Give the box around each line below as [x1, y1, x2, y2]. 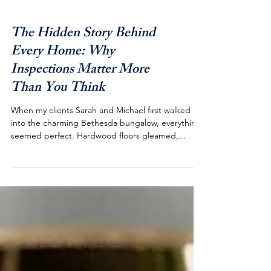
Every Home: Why [11, 67, 115, 91]
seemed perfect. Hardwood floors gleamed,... [11, 157, 186, 168]
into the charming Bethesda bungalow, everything [11, 144, 201, 155]
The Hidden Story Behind [11, 49, 155, 73]
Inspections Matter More [11, 85, 149, 109]
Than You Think [11, 103, 105, 127]
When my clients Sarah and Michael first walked [11, 131, 191, 142]
